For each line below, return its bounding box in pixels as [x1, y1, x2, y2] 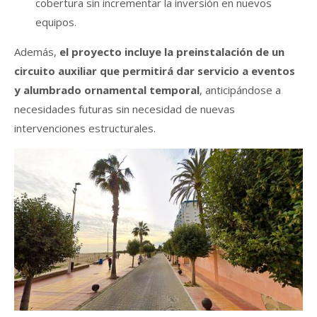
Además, [14, 44, 57, 59]
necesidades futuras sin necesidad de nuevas [14, 101, 235, 116]
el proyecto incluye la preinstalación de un [57, 44, 284, 59]
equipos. [35, 14, 76, 29]
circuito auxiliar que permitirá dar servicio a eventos [14, 63, 295, 78]
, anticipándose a [200, 82, 281, 97]
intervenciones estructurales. [14, 120, 156, 135]
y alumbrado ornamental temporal [14, 82, 200, 97]
